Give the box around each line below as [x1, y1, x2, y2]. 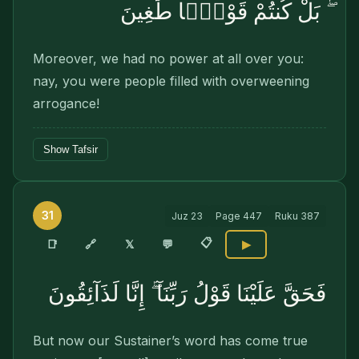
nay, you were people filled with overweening [33, 73, 309, 89]
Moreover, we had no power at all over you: [33, 50, 304, 67]
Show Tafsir [43, 143, 98, 155]
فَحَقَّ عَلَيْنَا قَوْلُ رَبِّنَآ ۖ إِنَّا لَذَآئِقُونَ [48, 281, 326, 306]
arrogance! [33, 95, 99, 111]
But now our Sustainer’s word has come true [33, 333, 308, 349]
